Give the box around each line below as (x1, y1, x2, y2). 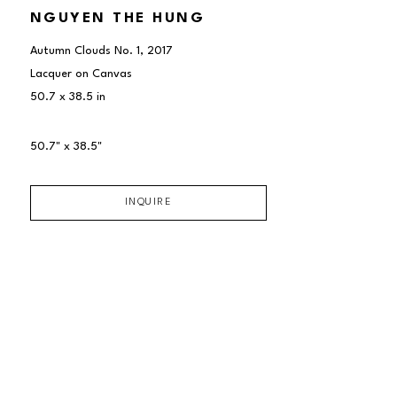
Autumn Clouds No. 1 (29, 44, 140, 57)
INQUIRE (124, 197, 173, 207)
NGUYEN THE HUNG (29, 11, 206, 26)
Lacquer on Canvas (29, 67, 132, 80)
